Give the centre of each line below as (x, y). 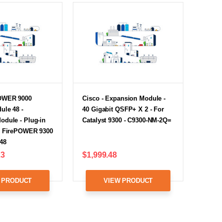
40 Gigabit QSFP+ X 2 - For (123, 109)
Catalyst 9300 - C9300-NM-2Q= (127, 120)
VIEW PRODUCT (128, 180)
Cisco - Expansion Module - (124, 98)
